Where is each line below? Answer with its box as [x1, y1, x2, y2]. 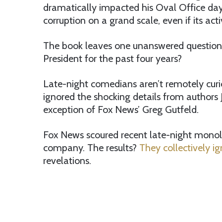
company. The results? [43, 142, 139, 154]
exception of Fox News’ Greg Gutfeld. [43, 104, 199, 116]
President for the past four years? [43, 53, 182, 65]
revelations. [43, 155, 91, 167]
